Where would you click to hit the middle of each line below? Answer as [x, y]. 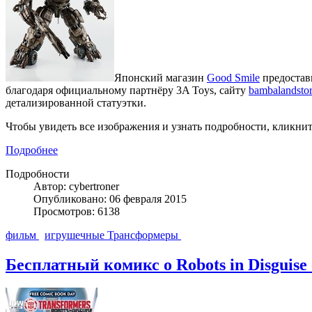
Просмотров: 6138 [77, 211]
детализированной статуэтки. [76, 102]
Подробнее [32, 150]
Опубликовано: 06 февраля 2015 [110, 198]
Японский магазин [161, 77]
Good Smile [233, 77]
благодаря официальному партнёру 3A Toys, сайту [127, 90]
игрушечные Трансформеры [113, 235]
